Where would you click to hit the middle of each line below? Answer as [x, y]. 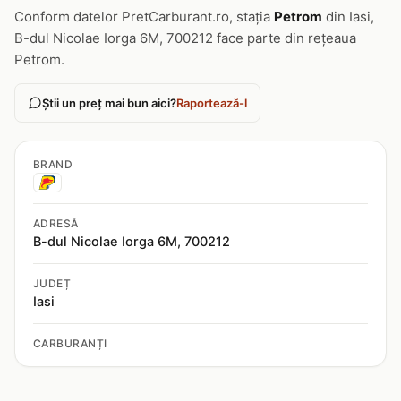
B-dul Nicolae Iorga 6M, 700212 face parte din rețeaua [185, 38]
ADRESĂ [56, 223]
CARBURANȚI [70, 343]
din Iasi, [348, 17]
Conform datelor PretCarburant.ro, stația [144, 17]
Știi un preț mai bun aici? [109, 103]
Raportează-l [212, 103]
